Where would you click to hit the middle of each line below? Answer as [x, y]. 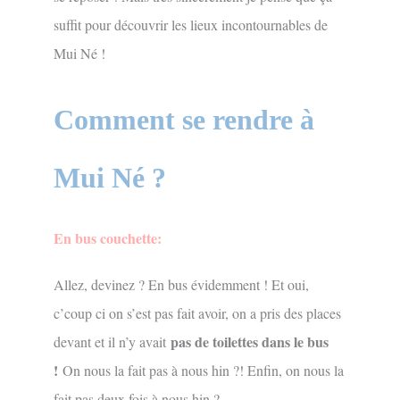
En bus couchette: [108, 238]
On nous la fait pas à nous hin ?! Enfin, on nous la [203, 371]
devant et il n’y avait [110, 342]
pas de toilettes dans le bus [247, 342]
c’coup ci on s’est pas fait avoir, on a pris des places [197, 313]
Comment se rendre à [184, 120]
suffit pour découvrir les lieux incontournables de [191, 24]
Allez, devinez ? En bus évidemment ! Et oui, [181, 285]
